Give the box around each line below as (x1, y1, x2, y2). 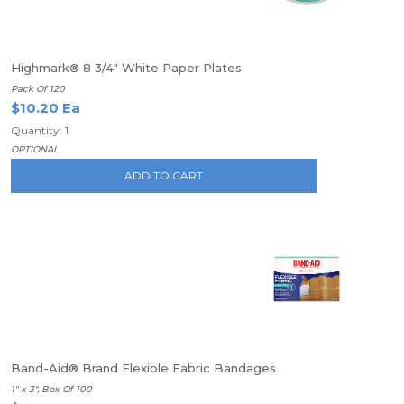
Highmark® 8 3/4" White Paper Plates (11, 60, 242, 75)
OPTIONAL (11, 143, 59, 155)
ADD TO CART (124, 169, 204, 182)
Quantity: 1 (11, 124, 69, 137)
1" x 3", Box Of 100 (11, 383, 92, 395)
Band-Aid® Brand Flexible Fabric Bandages (11, 361, 276, 375)
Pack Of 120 (11, 83, 65, 95)
